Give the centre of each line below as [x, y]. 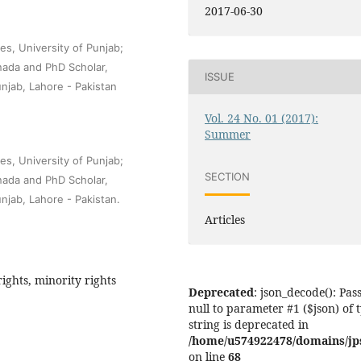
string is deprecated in [249, 325]
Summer [228, 134]
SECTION [228, 176]
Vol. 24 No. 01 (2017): [262, 118]
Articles [225, 220]
